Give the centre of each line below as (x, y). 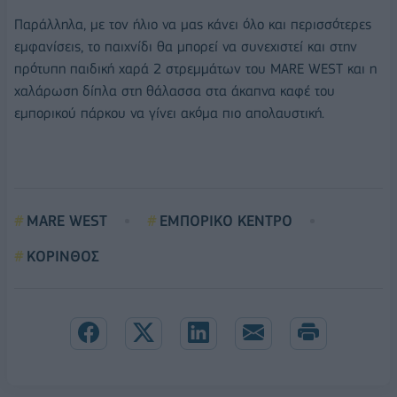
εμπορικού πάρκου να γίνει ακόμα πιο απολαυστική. (169, 113)
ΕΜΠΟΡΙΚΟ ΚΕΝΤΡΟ (226, 221)
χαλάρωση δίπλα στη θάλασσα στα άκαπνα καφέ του (175, 90)
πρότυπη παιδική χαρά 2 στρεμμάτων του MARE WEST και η (195, 68)
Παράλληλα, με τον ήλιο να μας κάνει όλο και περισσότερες (193, 24)
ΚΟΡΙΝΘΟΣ (63, 257)
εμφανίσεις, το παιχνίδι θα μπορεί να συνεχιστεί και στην (186, 46)
